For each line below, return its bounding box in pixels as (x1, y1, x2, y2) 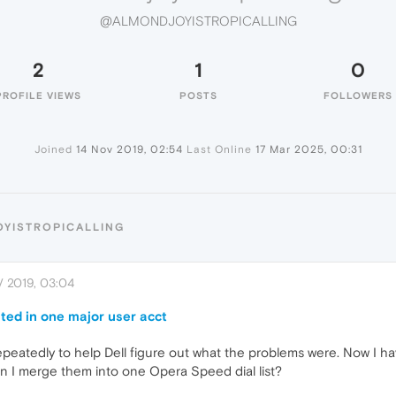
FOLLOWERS (324, 90, 392, 101)
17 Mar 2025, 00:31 (255, 143, 362, 156)
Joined (34, 143, 72, 156)
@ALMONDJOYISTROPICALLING (99, 13, 297, 29)
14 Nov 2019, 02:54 (75, 143, 183, 156)
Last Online (186, 143, 252, 156)
